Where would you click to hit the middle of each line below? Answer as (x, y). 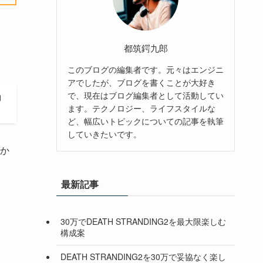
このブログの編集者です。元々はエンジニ (146, 69)
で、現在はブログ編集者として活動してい (146, 95)
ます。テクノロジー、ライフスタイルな (141, 108)
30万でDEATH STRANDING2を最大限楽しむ (143, 222)
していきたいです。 (104, 134)
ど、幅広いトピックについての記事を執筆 (146, 121)
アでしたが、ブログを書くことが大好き (141, 82)
